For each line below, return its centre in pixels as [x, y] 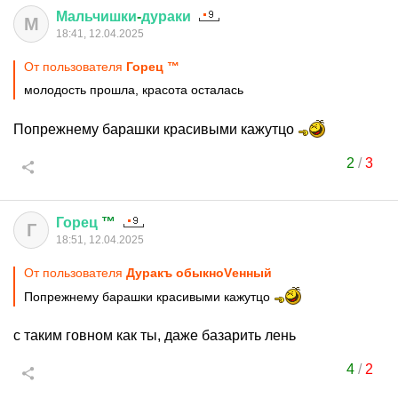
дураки [166, 16]
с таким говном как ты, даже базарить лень [155, 335]
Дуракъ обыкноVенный [199, 273]
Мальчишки [96, 16]
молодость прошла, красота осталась [134, 90]
